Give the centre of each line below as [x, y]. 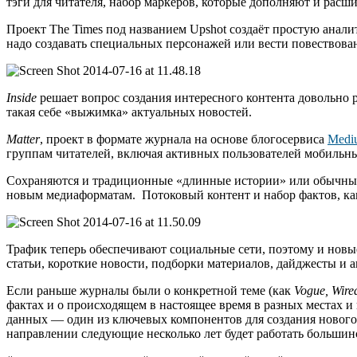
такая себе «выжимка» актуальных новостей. [129, 112]
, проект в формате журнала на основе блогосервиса [184, 139]
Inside [22, 98]
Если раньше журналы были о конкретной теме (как [150, 291]
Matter [23, 139]
